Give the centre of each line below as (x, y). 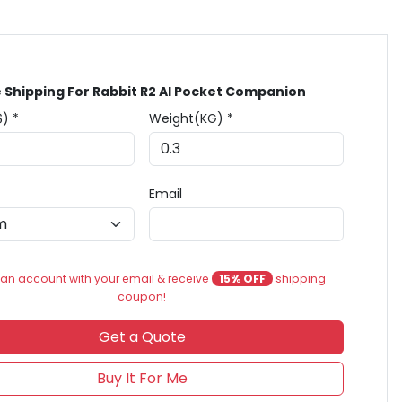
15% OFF (242, 279)
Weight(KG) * (192, 118)
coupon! (142, 297)
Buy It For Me (142, 378)
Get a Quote (142, 337)
